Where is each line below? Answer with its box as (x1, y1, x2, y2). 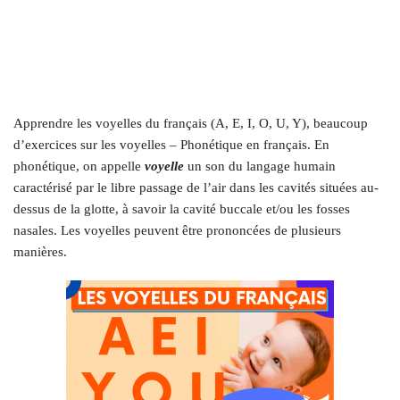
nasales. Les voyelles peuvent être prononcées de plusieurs (13, 223, 341, 237)
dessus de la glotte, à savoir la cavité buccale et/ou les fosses (13, 202, 350, 216)
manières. (13, 245, 67, 259)
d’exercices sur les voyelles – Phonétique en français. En (13, 137, 329, 152)
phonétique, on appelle (13, 159, 145, 173)
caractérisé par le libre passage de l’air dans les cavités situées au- (13, 180, 379, 195)
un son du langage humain (184, 159, 336, 173)
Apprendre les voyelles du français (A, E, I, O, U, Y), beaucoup (13, 116, 368, 130)
